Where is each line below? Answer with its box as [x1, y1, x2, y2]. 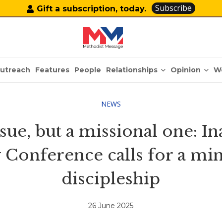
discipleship [61, 169, 161, 189]
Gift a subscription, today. [37, 3, 147, 13]
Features [35, 65, 70, 74]
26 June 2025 [88, 201, 134, 211]
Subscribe [155, 2, 192, 13]
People [74, 65, 102, 74]
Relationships [106, 65, 158, 74]
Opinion [170, 65, 201, 74]
